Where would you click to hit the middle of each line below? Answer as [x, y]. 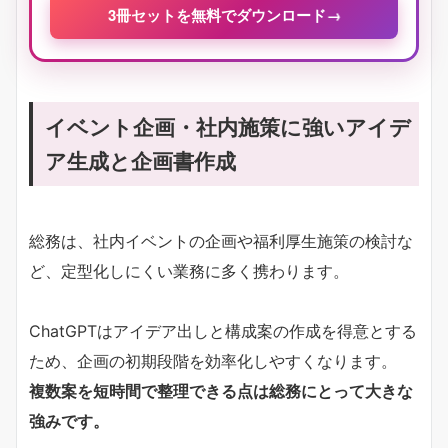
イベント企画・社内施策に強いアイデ [228, 127]
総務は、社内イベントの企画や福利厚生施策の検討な [221, 241]
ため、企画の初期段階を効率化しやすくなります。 [213, 361]
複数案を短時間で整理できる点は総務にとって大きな [221, 391]
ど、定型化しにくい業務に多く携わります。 [189, 271]
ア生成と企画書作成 [140, 161]
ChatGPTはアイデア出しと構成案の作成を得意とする [223, 331]
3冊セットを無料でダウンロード [216, 15]
